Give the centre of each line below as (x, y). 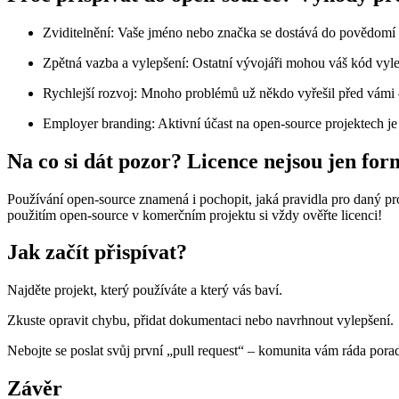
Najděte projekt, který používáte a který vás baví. (145, 290)
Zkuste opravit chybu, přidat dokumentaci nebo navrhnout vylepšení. (200, 321)
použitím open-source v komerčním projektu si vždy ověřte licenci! (195, 215)
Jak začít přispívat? (97, 252)
